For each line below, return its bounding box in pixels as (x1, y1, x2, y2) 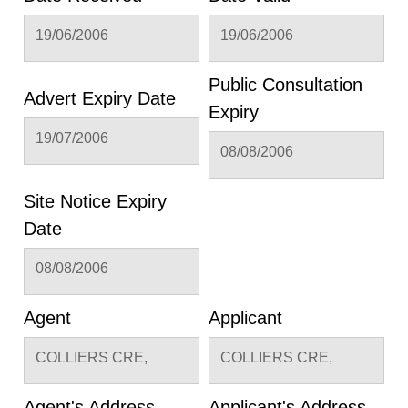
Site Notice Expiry (24, 190, 167, 211)
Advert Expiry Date (24, 87, 176, 108)
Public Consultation (209, 74, 362, 95)
